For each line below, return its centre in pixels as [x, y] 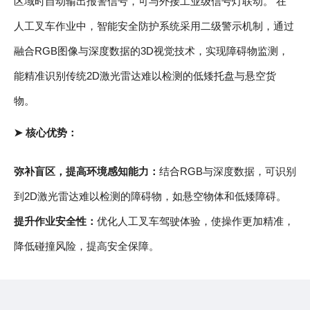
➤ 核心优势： [46, 133]
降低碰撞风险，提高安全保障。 [86, 246]
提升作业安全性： [55, 221]
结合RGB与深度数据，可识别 [228, 172]
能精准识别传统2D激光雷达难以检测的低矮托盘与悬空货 [145, 76]
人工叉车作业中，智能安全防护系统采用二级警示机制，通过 [154, 26]
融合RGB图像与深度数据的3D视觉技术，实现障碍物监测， [151, 51]
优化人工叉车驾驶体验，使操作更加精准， [195, 221]
